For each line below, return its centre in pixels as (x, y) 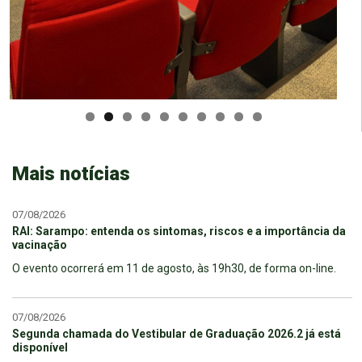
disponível (40, 347)
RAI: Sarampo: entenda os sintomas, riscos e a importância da (179, 231)
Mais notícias (71, 173)
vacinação (40, 244)
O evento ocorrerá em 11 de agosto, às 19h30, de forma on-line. (174, 268)
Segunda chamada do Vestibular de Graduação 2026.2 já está (177, 333)
